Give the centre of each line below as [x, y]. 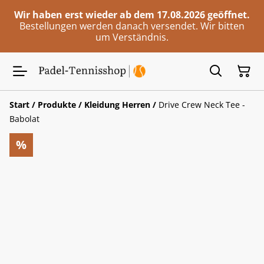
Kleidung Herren [117, 105]
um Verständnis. [132, 37]
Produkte [57, 105]
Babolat [24, 119]
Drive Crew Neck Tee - [202, 105]
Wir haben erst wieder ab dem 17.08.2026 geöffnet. [132, 15]
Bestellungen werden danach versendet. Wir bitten [132, 26]
